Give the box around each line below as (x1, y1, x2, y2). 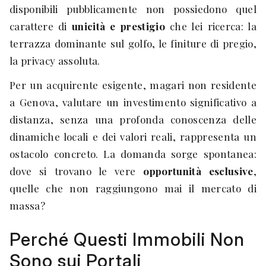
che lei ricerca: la (164, 20, 256, 33)
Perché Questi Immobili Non (9, 229, 245, 250)
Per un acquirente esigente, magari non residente (9, 78, 256, 91)
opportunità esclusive (143, 164, 254, 178)
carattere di (9, 20, 72, 33)
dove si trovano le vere (9, 164, 144, 178)
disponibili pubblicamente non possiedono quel (9, 2, 256, 15)
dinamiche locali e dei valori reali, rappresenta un (9, 130, 256, 143)
